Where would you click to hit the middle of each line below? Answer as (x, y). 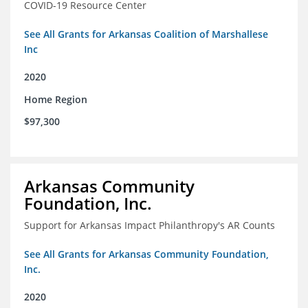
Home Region (56, 100)
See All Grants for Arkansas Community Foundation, (146, 254)
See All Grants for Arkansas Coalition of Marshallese (146, 34)
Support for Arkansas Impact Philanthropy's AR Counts (150, 225)
